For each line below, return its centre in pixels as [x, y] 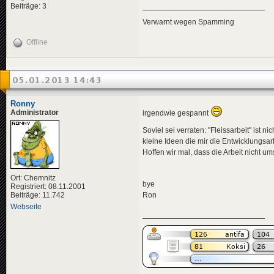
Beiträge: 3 [28, 6]
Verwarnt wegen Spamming [188, 22]
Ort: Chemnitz [33, 178]
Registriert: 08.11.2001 [48, 186]
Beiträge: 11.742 [38, 195]
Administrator [35, 112]
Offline [37, 42]
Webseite [26, 206]
